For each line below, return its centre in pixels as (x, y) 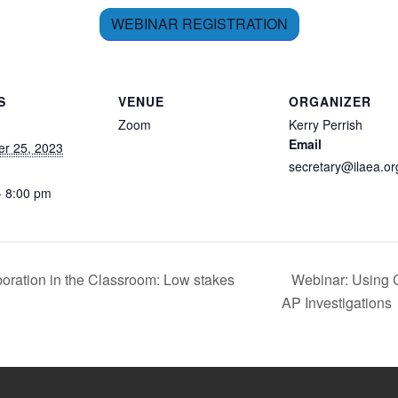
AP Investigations (339, 302)
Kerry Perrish (326, 124)
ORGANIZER (330, 101)
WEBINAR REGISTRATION (199, 24)
